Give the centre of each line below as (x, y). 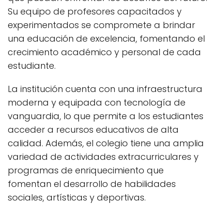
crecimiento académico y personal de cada (104, 52)
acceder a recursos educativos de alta (93, 129)
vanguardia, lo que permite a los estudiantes (106, 116)
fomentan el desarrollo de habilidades (92, 184)
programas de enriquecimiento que (86, 170)
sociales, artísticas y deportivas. (77, 197)
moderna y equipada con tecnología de (97, 102)
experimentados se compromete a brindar (101, 25)
